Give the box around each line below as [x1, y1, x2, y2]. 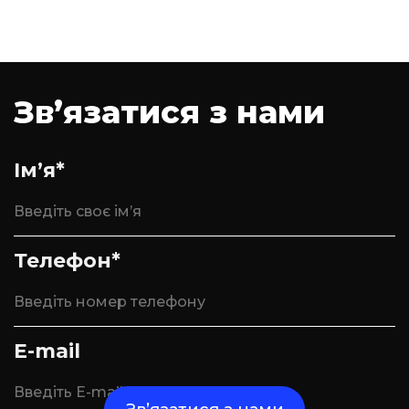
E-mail [14, 339, 80, 363]
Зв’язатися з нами [14, 93, 325, 131]
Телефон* [14, 248, 121, 273]
